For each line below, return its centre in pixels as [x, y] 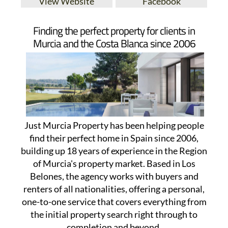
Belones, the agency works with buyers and [114, 176]
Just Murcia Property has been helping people [114, 125]
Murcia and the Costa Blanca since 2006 [114, 44]
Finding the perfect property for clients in [114, 31]
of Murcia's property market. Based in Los [114, 164]
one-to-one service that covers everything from [114, 202]
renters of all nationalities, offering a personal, [114, 189]
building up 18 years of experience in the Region [114, 151]
